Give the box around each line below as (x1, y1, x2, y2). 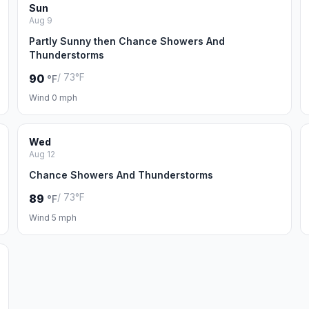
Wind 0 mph (29, 92, 78, 103)
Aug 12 (29, 149, 56, 159)
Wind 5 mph (29, 212, 77, 223)
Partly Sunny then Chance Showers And (29, 35, 226, 47)
